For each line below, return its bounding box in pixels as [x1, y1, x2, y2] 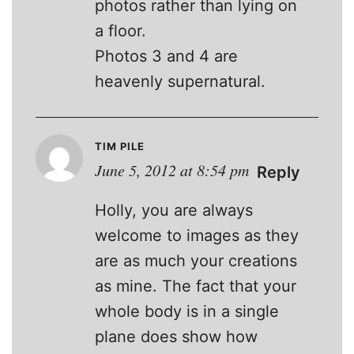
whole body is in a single [95, 301, 279, 321]
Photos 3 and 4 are [95, 46, 238, 66]
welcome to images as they [95, 225, 299, 245]
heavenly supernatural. [95, 71, 265, 91]
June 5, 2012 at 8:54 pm [95, 159, 249, 180]
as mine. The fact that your [95, 276, 296, 296]
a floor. [95, 21, 146, 40]
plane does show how [95, 326, 258, 346]
